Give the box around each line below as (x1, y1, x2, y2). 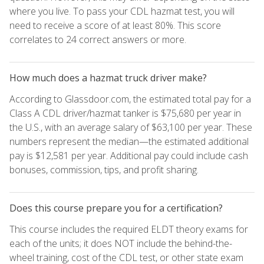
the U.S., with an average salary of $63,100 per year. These (9, 121, 252, 134)
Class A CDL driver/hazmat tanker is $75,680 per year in (9, 107, 241, 120)
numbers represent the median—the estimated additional (9, 135, 249, 148)
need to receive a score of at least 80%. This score (9, 19, 221, 32)
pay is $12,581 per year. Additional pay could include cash (9, 149, 248, 163)
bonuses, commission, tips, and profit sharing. (9, 163, 199, 177)
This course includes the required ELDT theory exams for (9, 223, 248, 236)
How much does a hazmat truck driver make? (9, 71, 207, 85)
